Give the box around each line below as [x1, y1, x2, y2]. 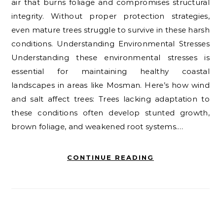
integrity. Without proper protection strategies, [11, 11, 210, 21]
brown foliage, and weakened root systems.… [11, 122, 184, 132]
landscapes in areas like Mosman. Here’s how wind [11, 80, 210, 90]
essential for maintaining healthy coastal [11, 67, 210, 76]
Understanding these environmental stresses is [11, 53, 210, 63]
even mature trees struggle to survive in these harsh [11, 25, 210, 35]
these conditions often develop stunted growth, [11, 108, 210, 118]
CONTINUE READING [67, 153, 154, 162]
